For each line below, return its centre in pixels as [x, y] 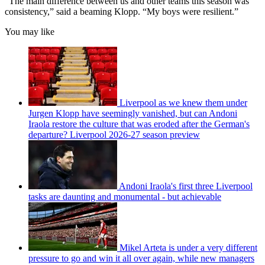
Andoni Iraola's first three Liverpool [186, 186]
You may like [30, 32]
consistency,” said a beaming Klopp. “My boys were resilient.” [122, 12]
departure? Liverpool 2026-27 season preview [114, 135]
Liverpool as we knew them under [183, 103]
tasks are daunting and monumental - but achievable [125, 197]
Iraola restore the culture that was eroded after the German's [139, 124]
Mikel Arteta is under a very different [188, 248]
